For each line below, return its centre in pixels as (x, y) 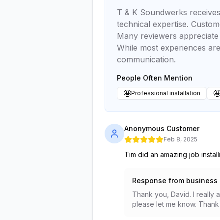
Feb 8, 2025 (180, 139)
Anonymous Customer (162, 128)
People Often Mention (155, 78)
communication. (146, 59)
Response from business (175, 180)
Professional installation (166, 93)
